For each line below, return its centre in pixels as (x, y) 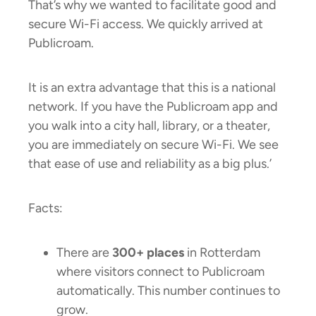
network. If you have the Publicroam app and (153, 107)
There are (84, 253)
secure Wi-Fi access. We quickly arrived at (146, 24)
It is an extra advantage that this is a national (152, 88)
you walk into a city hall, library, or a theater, (149, 126)
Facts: (45, 208)
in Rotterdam (222, 253)
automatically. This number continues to (168, 291)
